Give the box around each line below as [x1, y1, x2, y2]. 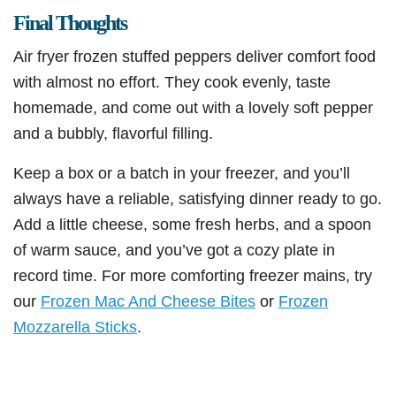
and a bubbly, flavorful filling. [13, 124, 213, 143]
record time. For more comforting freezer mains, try [13, 266, 372, 286]
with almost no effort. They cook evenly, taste [13, 72, 331, 92]
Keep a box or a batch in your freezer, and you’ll [13, 164, 350, 183]
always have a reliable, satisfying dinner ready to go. [13, 189, 382, 209]
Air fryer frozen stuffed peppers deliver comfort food [13, 47, 376, 66]
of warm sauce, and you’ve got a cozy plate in [13, 240, 335, 260]
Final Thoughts [13, 11, 126, 35]
